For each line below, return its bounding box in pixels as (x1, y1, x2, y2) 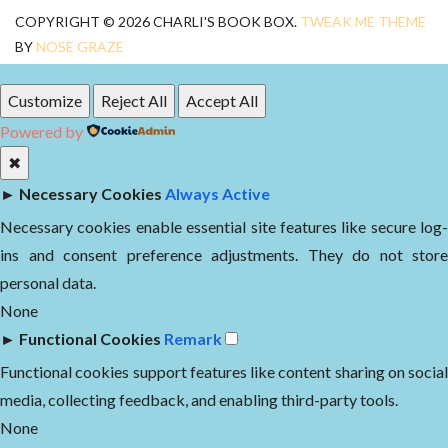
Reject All (101, 90, 167, 110)
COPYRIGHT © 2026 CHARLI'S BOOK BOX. (15, 12, 297, 30)
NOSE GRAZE (36, 37, 124, 55)
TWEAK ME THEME (300, 12, 426, 30)
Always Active (165, 183, 270, 203)
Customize (8, 90, 82, 110)
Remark (164, 328, 222, 348)
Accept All (186, 90, 258, 110)
